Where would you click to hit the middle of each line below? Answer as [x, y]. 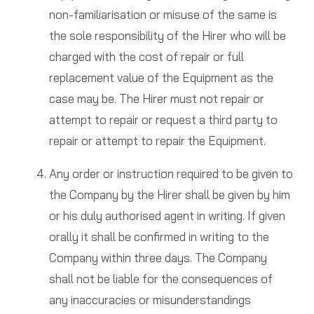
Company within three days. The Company [158, 258]
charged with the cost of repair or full [146, 57]
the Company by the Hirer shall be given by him [169, 195]
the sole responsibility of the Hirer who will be [167, 36]
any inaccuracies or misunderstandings [150, 300]
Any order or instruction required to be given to [171, 174]
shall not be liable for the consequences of [161, 279]
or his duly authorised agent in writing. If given [167, 216]
